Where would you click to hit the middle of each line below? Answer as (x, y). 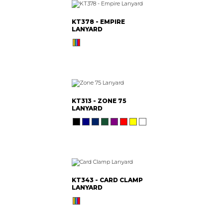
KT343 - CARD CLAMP (107, 180)
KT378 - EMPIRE (98, 21)
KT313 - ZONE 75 (99, 101)
